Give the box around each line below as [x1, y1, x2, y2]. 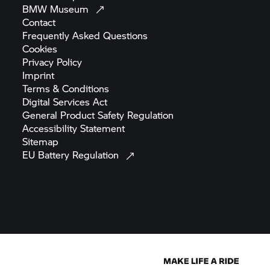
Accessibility [22, 121, 81, 135]
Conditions [62, 81, 110, 95]
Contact [22, 15, 56, 29]
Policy [57, 55, 83, 69]
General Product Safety [22, 108, 128, 122]
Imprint [22, 68, 55, 82]
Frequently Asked [22, 28, 104, 42]
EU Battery [22, 148, 73, 162]
